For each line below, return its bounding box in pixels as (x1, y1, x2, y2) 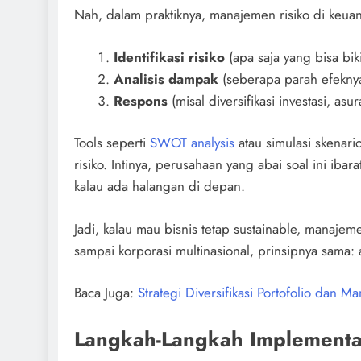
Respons (113, 90, 168, 110)
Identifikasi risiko (113, 47, 225, 67)
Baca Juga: (74, 283, 138, 303)
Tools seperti (74, 133, 150, 153)
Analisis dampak (113, 68, 218, 89)
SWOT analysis (150, 133, 234, 153)
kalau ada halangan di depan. (74, 176, 245, 197)
